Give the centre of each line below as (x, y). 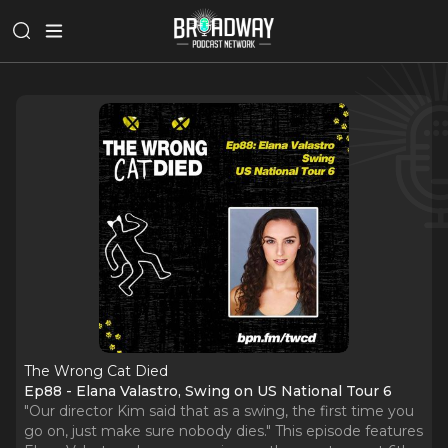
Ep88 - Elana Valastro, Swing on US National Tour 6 (208, 391)
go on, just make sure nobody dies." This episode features (223, 431)
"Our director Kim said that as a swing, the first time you (219, 411)
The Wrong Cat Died (96, 371)
